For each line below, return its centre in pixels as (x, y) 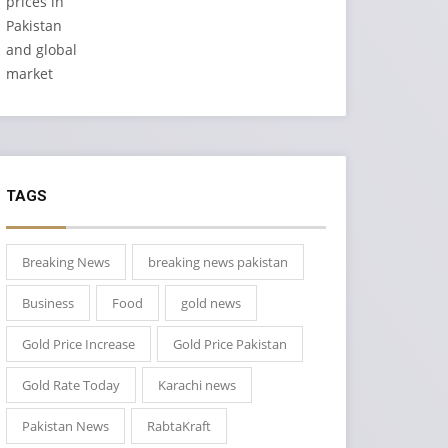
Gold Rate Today (71, 384)
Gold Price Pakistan (230, 343)
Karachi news (197, 384)
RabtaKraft (179, 425)
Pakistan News (65, 425)
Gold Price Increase (78, 343)
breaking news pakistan (218, 261)
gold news (211, 302)
